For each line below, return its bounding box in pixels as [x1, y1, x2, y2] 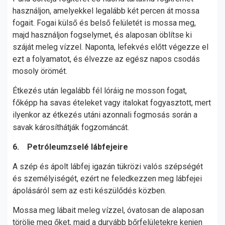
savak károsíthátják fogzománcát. [13, 123, 131, 132]
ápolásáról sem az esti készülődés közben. [13, 186, 168, 195]
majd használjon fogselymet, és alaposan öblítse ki [13, 30, 192, 40]
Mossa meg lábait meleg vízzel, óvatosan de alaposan [13, 205, 204, 215]
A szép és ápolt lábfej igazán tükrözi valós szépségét [13, 162, 203, 171]
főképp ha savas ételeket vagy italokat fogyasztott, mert [13, 98, 211, 107]
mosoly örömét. [13, 66, 69, 76]
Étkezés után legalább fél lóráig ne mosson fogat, [13, 86, 187, 95]
